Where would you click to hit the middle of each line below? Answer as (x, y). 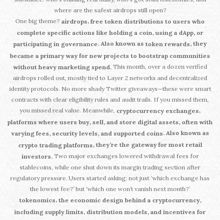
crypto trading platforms (55, 145)
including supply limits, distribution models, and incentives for (110, 212)
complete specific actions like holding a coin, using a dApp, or (110, 33)
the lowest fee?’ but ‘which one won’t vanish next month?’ (110, 189)
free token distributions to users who (148, 21)
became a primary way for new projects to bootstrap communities (110, 55)
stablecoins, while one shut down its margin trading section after (110, 167)
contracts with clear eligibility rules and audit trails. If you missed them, (110, 99)
